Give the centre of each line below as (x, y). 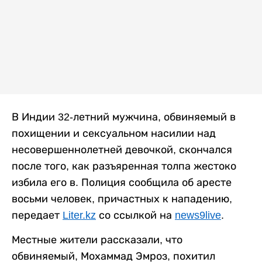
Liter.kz (79, 216)
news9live (198, 216)
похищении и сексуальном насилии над (114, 134)
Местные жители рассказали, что (97, 240)
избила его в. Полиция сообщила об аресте (122, 183)
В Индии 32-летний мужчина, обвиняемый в (124, 117)
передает (37, 216)
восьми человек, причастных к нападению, (122, 199)
